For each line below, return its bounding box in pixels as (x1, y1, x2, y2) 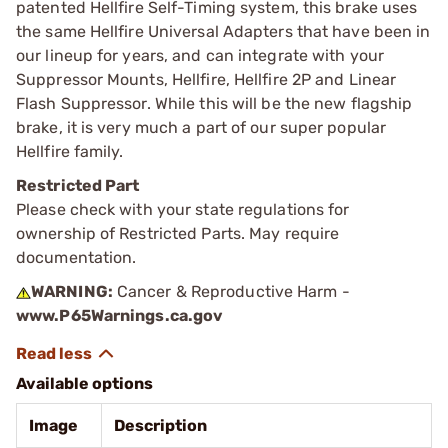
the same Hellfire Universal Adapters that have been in (16, 21, 431, 41)
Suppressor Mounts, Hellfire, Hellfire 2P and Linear (16, 69, 397, 89)
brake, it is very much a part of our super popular (16, 117, 387, 137)
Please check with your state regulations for (16, 199, 350, 219)
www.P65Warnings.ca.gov (16, 305, 224, 325)
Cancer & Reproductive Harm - (112, 281, 350, 301)
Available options (16, 373, 153, 393)
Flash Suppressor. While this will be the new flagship (16, 93, 413, 113)
